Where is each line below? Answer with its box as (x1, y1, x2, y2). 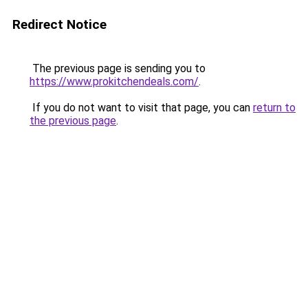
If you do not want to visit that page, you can (30, 101, 253, 114)
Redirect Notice (12, 16, 107, 32)
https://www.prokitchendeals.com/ (30, 75, 199, 88)
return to (253, 101, 296, 114)
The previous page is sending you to (30, 62, 206, 75)
